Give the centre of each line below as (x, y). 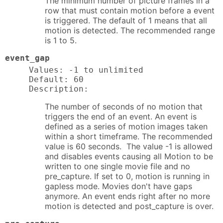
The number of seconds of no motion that (124, 106)
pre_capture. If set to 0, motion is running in (127, 176)
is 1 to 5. (61, 40)
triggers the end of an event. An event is (121, 116)
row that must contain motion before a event (130, 10)
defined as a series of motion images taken (126, 126)
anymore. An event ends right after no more (127, 196)
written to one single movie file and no (117, 166)
